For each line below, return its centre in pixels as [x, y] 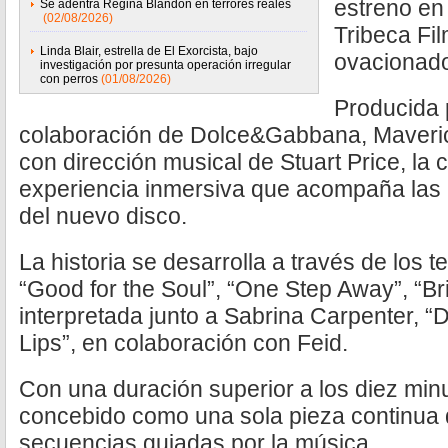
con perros [69, 79]
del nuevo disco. [103, 216]
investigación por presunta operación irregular [165, 65]
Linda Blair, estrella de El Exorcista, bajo [149, 51]
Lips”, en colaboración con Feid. [183, 343]
